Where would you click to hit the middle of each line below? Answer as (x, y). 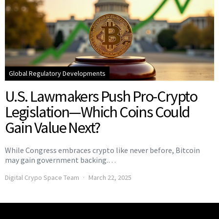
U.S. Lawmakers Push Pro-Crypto (101, 97)
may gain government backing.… (60, 160)
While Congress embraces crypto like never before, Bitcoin (102, 150)
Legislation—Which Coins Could (97, 112)
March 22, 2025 (110, 178)
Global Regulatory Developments (57, 74)
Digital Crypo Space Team (42, 178)
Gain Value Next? (53, 128)
